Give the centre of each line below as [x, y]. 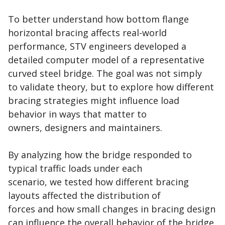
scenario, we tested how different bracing [98, 182]
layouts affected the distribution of [84, 196]
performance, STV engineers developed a [97, 46]
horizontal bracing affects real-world [87, 33]
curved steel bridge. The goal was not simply [105, 74]
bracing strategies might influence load [94, 101]
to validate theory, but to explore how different [111, 87]
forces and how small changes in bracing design [112, 209]
